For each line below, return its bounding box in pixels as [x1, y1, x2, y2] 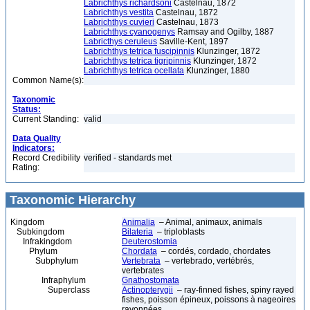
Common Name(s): [12, 75, 84, 85]
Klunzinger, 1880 [184, 66, 250, 75]
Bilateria [122, 227, 153, 237]
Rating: [12, 163, 39, 172]
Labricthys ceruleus [84, 37, 157, 46]
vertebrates [122, 266, 164, 275]
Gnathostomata [122, 275, 179, 285]
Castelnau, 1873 [154, 17, 219, 27]
